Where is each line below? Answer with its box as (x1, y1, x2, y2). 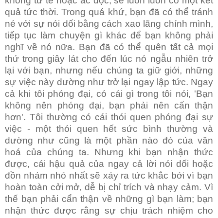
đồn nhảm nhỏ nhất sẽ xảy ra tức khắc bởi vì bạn (5, 170, 213, 181)
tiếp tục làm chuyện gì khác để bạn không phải (5, 30, 213, 41)
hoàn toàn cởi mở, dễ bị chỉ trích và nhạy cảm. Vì (5, 182, 213, 193)
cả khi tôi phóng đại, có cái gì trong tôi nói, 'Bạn (5, 89, 213, 99)
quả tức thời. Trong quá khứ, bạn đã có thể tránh (5, 7, 213, 18)
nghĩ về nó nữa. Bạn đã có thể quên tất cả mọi (5, 42, 213, 53)
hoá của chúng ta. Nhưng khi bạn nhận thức (5, 147, 213, 158)
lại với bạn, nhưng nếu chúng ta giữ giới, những (5, 65, 213, 76)
